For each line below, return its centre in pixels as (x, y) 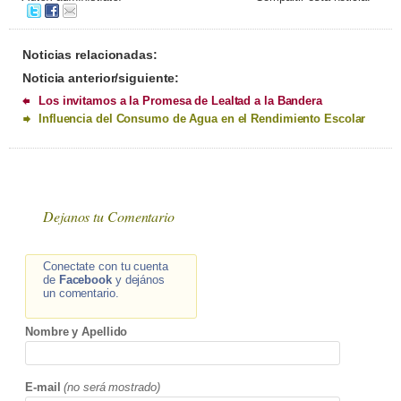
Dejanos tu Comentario (109, 217)
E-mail (43, 388)
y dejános (138, 280)
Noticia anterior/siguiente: (101, 78)
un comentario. (81, 294)
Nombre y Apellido (77, 332)
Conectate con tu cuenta (106, 267)
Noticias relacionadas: (90, 55)
